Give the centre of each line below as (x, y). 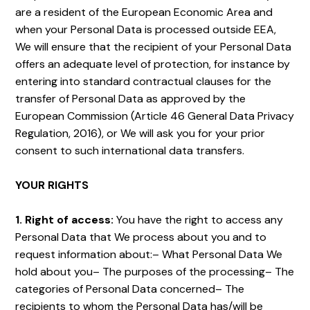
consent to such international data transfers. (130, 151)
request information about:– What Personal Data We (149, 254)
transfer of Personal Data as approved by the (131, 99)
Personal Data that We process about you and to (141, 237)
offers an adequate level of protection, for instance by (153, 64)
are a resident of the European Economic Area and (144, 12)
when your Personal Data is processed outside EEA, (146, 29)
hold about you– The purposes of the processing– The (155, 272)
